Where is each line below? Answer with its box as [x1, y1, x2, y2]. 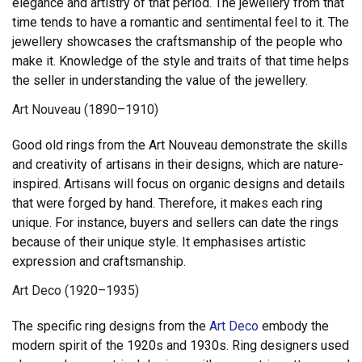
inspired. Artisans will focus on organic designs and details [12, 176, 345, 192]
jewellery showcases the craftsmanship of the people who [12, 34, 343, 50]
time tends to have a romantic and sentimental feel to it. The [12, 15, 349, 31]
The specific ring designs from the [12, 318, 209, 335]
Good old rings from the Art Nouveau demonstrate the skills [12, 137, 347, 154]
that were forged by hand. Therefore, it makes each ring [12, 196, 322, 212]
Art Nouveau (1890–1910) [12, 102, 158, 118]
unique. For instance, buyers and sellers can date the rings [12, 215, 339, 231]
